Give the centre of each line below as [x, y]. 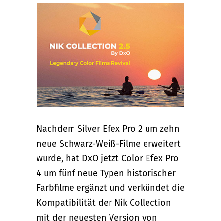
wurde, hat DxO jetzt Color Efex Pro [108, 158]
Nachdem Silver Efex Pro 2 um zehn [108, 129]
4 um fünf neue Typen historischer [106, 173]
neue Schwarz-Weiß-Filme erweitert [109, 143]
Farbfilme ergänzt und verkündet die [110, 188]
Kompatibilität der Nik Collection [104, 203]
